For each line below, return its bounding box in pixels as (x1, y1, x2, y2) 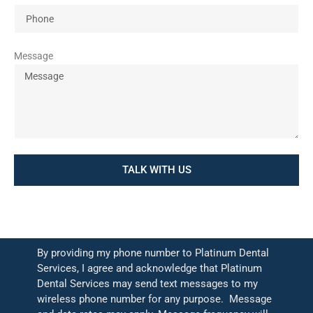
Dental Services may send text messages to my (36, 277, 258, 291)
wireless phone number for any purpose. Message (36, 293, 272, 306)
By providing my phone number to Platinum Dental (36, 247, 269, 260)
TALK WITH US (122, 163, 191, 177)
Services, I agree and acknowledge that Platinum (36, 262, 262, 275)
